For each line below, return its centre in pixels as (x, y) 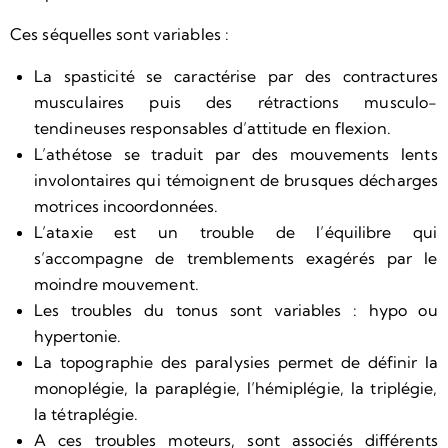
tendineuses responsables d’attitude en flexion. (212, 127)
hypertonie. (78, 335)
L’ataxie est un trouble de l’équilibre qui (236, 231)
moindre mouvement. (116, 283)
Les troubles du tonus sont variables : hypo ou (236, 309)
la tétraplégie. (86, 413)
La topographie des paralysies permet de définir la (236, 361)
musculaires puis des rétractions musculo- (236, 101)
